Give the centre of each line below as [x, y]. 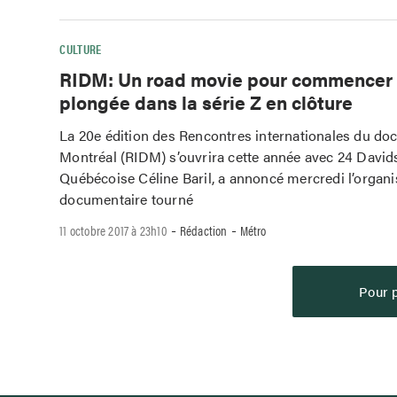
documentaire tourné [127, 199]
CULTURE [81, 49]
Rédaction [203, 230]
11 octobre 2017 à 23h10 [113, 230]
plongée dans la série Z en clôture [206, 102]
